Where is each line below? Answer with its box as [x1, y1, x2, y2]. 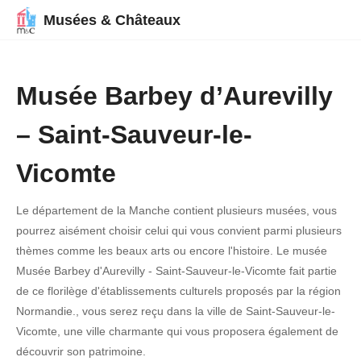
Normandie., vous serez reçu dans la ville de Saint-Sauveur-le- [16, 305, 335, 317]
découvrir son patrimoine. [16, 345, 146, 358]
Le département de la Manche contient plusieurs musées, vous [16, 204, 337, 217]
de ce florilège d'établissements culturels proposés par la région [16, 284, 341, 297]
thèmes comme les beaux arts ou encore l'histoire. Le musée [16, 244, 327, 257]
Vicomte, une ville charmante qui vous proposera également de [16, 325, 338, 338]
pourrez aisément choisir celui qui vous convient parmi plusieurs [16, 224, 342, 237]
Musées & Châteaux [44, 12, 180, 28]
